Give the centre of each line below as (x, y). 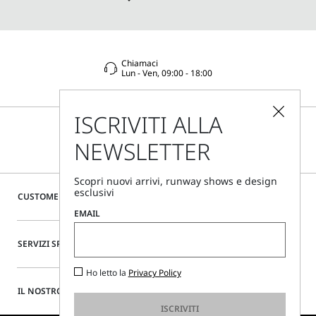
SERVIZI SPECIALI (53, 243)
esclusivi (94, 192)
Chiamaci (140, 63)
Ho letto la (107, 273)
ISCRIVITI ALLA (148, 124)
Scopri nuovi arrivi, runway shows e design (175, 181)
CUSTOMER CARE (53, 196)
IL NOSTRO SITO (50, 291)
